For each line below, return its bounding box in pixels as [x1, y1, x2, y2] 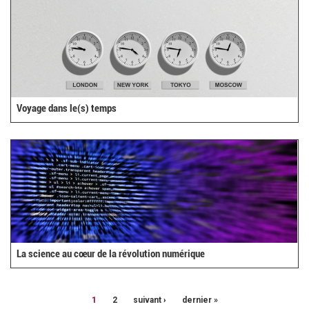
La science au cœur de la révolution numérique [17, 247, 206, 260]
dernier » [181, 295, 218, 306]
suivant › [132, 295, 166, 306]
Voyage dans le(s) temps [17, 101, 117, 114]
